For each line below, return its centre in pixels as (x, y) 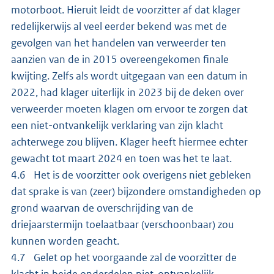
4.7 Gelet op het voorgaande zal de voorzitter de (124, 257)
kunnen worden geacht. (66, 241)
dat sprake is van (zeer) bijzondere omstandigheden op (136, 191)
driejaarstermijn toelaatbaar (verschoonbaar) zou (122, 224)
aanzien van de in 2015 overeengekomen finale (120, 59)
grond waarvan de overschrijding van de (102, 208)
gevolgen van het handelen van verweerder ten (119, 43)
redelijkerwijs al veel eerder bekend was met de (119, 26)
